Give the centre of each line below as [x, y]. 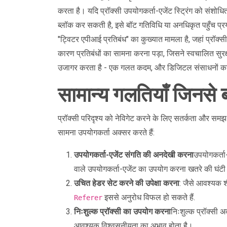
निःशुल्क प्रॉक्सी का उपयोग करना [122, 212]
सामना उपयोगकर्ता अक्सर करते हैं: [106, 133]
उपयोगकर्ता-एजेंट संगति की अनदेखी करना [134, 155]
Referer [88, 198]
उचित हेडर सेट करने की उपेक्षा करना [127, 183]
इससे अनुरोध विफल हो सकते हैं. [149, 197]
